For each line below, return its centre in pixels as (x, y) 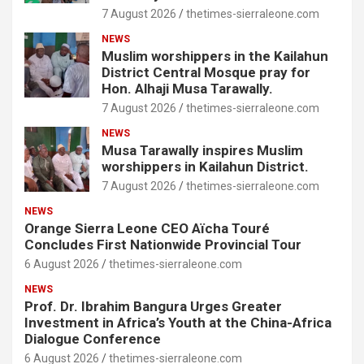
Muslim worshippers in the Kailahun (215, 56)
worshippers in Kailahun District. (205, 167)
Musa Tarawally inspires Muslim (202, 151)
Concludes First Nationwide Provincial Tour (163, 245)
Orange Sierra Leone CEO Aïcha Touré (147, 229)
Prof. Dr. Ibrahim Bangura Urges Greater (153, 307)
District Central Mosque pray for (206, 73)
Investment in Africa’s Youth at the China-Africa (178, 323)
